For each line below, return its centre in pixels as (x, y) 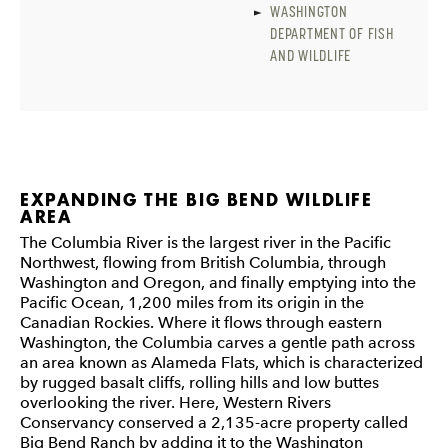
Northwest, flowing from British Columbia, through (203, 262)
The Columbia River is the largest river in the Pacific (205, 242)
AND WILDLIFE (310, 55)
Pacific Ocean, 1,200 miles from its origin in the (192, 302)
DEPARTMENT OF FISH (332, 33)
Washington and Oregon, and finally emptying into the (218, 282)
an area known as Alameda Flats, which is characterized (221, 362)
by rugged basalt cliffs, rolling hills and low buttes (199, 382)
